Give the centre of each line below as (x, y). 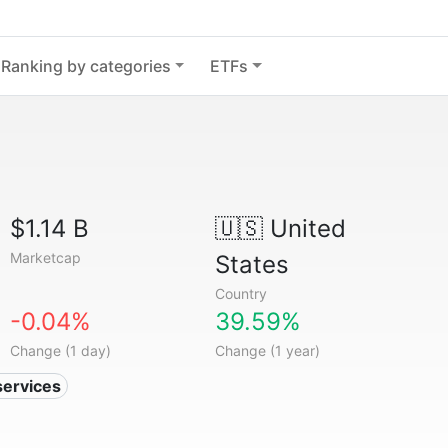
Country (240, 293)
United (304, 228)
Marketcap (46, 257)
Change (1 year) (267, 350)
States (251, 264)
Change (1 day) (61, 350)
